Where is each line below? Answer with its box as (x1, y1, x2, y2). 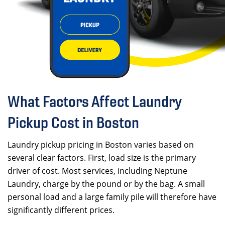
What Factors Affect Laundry (8, 92, 181, 111)
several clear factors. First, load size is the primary (8, 152, 196, 163)
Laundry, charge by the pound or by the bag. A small (8, 178, 205, 189)
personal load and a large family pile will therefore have (8, 191, 216, 202)
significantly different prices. (8, 204, 115, 215)
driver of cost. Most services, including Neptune (8, 165, 187, 176)
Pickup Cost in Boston (8, 113, 139, 132)
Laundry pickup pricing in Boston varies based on (8, 139, 194, 150)
